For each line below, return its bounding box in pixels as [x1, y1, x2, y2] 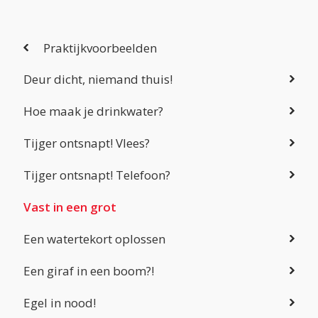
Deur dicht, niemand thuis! [23, 70, 172, 87]
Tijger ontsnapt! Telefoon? [23, 166, 170, 183]
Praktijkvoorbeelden [43, 39, 157, 56]
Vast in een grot [23, 198, 116, 215]
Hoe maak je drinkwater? [23, 102, 163, 119]
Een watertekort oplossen [23, 230, 165, 247]
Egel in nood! [23, 294, 96, 311]
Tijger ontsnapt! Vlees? [23, 134, 150, 151]
